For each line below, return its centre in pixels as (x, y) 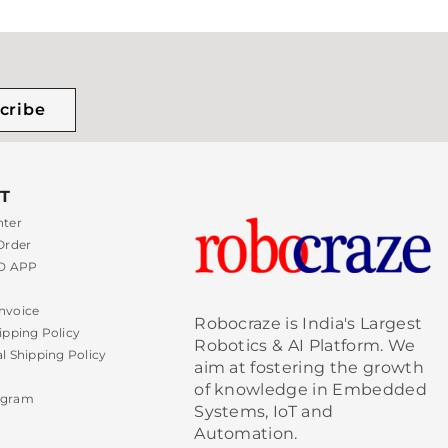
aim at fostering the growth (309, 367)
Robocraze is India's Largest (308, 323)
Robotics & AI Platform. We (305, 345)
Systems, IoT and (264, 411)
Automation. (246, 433)
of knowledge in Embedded (310, 389)
